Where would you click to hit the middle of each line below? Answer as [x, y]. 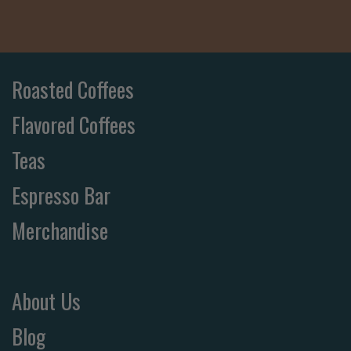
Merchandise [60, 230]
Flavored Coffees [74, 124]
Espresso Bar [61, 195]
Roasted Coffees [73, 89]
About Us [46, 300]
